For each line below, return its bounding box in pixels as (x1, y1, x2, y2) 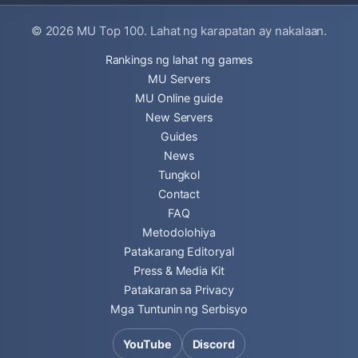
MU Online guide (135, 91, 223, 105)
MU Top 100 (77, 23, 144, 38)
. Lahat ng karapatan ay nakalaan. (143, 23, 328, 38)
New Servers (145, 110, 213, 124)
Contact (157, 187, 201, 201)
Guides (161, 129, 197, 143)
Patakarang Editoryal (123, 245, 235, 258)
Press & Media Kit (133, 264, 225, 277)
